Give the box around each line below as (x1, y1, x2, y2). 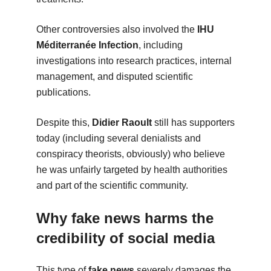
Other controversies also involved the (36, 24, 197, 34)
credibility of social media (36, 229, 215, 246)
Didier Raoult (91, 117, 152, 128)
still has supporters (151, 117, 235, 128)
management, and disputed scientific (36, 71, 193, 82)
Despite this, (36, 117, 92, 128)
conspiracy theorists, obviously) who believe (36, 148, 225, 159)
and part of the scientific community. (36, 180, 188, 191)
